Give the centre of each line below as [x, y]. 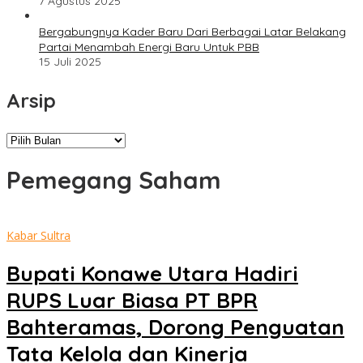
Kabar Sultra [38, 235]
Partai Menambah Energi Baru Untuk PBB [149, 47]
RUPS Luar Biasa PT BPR [132, 301]
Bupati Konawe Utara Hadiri [152, 274]
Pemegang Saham [114, 180]
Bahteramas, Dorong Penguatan [175, 327]
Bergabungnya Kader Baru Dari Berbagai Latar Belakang [192, 32]
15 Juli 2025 [70, 62]
